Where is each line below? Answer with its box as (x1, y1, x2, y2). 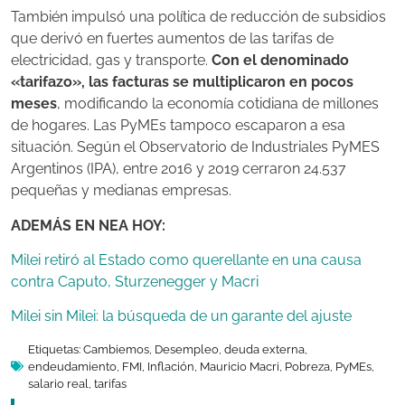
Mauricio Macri (200, 359, 279, 373)
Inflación (147, 359, 194, 373)
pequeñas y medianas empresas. (11, 182, 231, 200)
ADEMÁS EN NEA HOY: (11, 216, 165, 234)
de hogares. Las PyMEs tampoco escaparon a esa (11, 117, 345, 135)
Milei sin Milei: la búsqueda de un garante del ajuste (11, 307, 352, 325)
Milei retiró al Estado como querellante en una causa (11, 250, 362, 268)
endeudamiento (28, 359, 117, 373)
